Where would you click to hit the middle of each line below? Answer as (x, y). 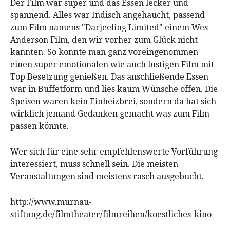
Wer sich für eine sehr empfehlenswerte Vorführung (114, 152)
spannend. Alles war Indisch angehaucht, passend (108, 15)
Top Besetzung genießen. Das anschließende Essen (109, 77)
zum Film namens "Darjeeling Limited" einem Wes (109, 27)
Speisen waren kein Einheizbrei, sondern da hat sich (113, 101)
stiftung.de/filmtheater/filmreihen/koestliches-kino (111, 214)
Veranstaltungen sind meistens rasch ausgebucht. (107, 176)
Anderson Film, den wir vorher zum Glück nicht (104, 40)
